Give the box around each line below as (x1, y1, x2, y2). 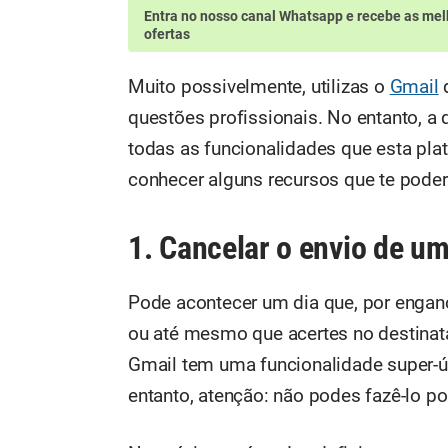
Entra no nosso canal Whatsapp (144, 7, 343, 24)
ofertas (144, 25, 190, 42)
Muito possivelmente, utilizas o (128, 76, 390, 99)
